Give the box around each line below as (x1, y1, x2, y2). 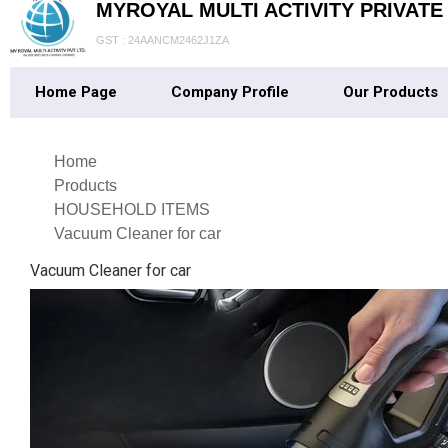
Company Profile (171, 82, 289, 101)
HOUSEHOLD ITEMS (54, 200, 210, 218)
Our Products (343, 82, 438, 101)
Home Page (35, 82, 117, 101)
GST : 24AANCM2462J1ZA (95, 33, 229, 46)
